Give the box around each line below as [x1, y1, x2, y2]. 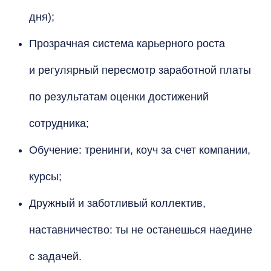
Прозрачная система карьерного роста [29, 38, 225, 50]
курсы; [29, 171, 62, 183]
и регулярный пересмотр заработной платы [29, 64, 251, 76]
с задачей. [29, 250, 82, 263]
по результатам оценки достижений [29, 91, 209, 103]
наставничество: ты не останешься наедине [29, 224, 252, 236]
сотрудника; [29, 117, 89, 129]
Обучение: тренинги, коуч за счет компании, [29, 144, 250, 156]
